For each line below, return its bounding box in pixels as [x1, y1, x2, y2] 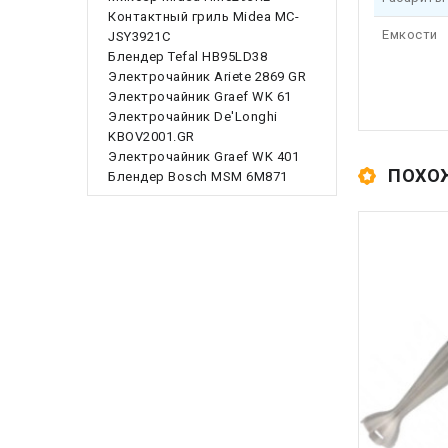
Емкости [382, 27, 438, 42]
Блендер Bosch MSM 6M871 [108, 169, 288, 185]
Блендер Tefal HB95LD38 [108, 49, 267, 65]
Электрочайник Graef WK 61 [108, 89, 292, 105]
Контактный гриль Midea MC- [108, 9, 299, 25]
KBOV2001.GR [108, 129, 195, 145]
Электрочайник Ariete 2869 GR [108, 69, 306, 85]
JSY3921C [108, 29, 170, 45]
